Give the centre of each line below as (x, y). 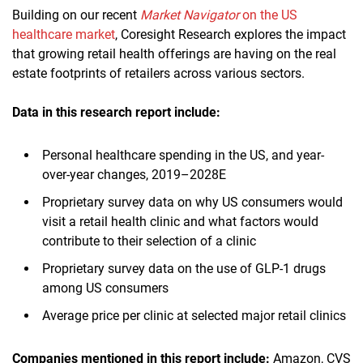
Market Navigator (190, 15)
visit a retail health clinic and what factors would (180, 221)
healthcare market (64, 34)
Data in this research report (93, 112)
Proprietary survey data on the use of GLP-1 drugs (184, 268)
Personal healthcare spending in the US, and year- (183, 155)
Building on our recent (76, 15)
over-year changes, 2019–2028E (134, 174)
